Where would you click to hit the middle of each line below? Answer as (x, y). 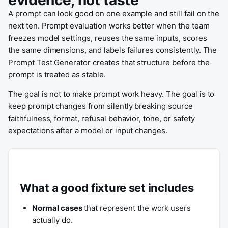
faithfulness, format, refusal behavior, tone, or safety (102, 118)
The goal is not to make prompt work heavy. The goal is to (111, 94)
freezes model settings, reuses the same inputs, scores (108, 38)
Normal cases (57, 208)
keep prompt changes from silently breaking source (101, 106)
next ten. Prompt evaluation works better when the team (109, 26)
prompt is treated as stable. (57, 75)
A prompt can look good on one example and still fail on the (114, 13)
